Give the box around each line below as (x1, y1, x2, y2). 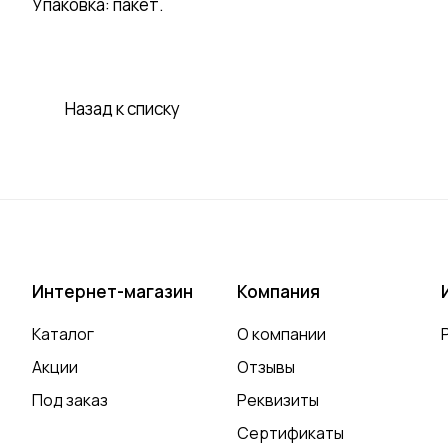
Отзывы (236, 356, 295, 379)
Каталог (32, 323, 94, 346)
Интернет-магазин (32, 280, 193, 304)
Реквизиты (236, 389, 319, 412)
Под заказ (32, 389, 108, 412)
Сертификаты (236, 422, 344, 445)
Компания (236, 280, 320, 304)
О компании (236, 323, 326, 346)
